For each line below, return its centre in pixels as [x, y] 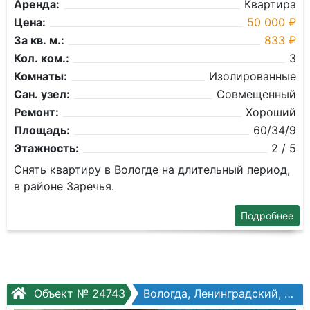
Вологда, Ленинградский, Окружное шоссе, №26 [214, 293]
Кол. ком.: [42, 58]
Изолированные [253, 76]
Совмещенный [256, 94]
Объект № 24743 [78, 293]
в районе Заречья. [64, 186]
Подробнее [267, 216]
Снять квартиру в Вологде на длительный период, [152, 170]
